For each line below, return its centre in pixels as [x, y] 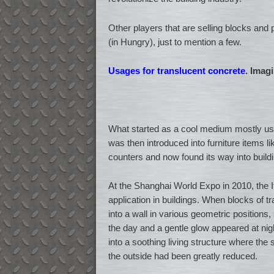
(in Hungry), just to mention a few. [175, 42]
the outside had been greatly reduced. [183, 256]
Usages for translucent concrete [177, 71]
